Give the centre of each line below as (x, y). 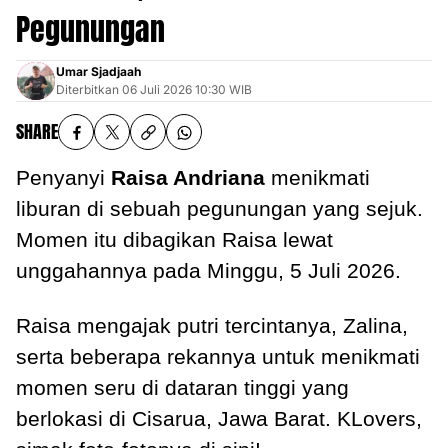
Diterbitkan (87, 90)
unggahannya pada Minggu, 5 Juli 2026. (208, 271)
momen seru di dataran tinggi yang (182, 388)
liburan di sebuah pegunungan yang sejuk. (219, 209)
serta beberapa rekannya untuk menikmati (218, 357)
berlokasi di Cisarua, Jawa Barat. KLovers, (219, 419)
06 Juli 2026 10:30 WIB (187, 90)
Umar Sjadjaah (98, 72)
